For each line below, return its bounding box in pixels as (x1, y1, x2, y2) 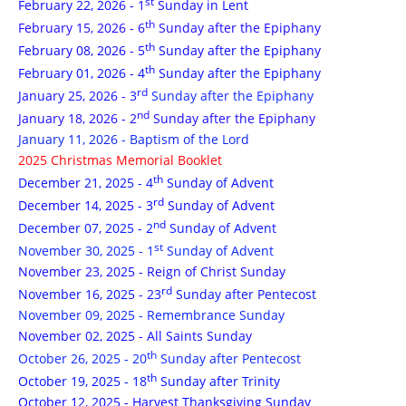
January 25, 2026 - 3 (18, 87, 137, 104)
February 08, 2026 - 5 (18, 42, 145, 59)
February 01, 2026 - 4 (18, 64, 145, 82)
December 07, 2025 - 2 (18, 219, 153, 237)
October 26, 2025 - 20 (18, 350, 147, 367)
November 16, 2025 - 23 (18, 285, 161, 303)
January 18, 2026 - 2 (18, 110, 137, 127)
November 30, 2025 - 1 (18, 242, 154, 259)
